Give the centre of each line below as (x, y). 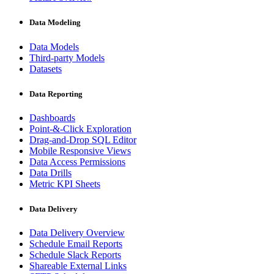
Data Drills (50, 172)
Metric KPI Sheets (65, 183)
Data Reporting (56, 94)
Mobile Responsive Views (80, 150)
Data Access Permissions (77, 161)
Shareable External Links (78, 266)
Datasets (46, 68)
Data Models (54, 46)
